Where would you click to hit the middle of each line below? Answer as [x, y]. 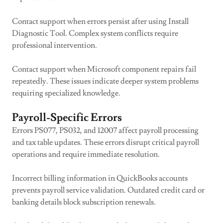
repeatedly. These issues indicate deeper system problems [105, 81]
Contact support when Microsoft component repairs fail [104, 69]
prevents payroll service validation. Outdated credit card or [108, 190]
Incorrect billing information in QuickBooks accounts [100, 178]
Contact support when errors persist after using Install [100, 21]
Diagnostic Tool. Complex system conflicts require [95, 33]
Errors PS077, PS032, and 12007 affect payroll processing [105, 130]
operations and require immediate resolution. [86, 154]
